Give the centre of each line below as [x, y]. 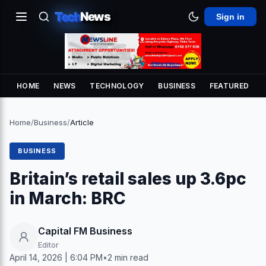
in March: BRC [68, 198]
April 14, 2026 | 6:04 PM [56, 257]
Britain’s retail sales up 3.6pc [128, 179]
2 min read [128, 257]
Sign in [230, 17]
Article [82, 122]
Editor [48, 244]
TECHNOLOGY [117, 86]
